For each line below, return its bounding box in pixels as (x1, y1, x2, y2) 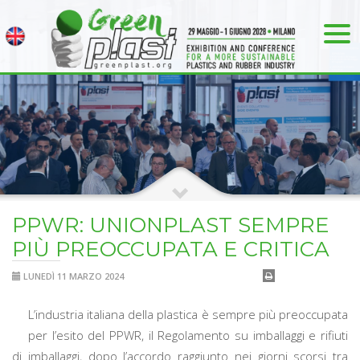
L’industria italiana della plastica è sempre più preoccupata (28, 306, 348, 322)
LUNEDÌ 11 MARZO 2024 (21, 270, 124, 282)
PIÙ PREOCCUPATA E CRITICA (12, 236, 329, 262)
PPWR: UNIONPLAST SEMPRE (12, 212, 329, 238)
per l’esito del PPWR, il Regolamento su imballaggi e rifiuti (28, 327, 348, 343)
